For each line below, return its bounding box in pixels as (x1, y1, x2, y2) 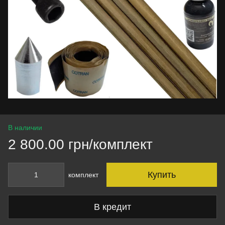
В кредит (94, 201, 131, 212)
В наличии (8, 124, 42, 132)
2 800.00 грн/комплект (8, 137, 153, 152)
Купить (148, 170, 176, 180)
